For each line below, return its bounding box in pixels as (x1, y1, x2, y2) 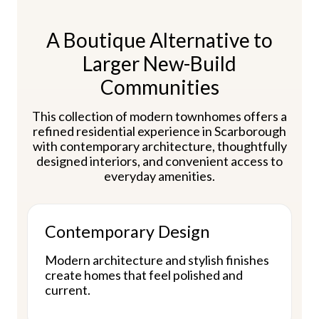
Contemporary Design (45, 221, 209, 241)
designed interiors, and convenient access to (36, 152, 283, 169)
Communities (100, 74, 219, 99)
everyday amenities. (104, 167, 215, 184)
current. (45, 281, 90, 298)
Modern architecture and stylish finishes (45, 251, 269, 268)
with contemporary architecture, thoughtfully (32, 137, 287, 154)
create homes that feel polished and (45, 266, 243, 283)
